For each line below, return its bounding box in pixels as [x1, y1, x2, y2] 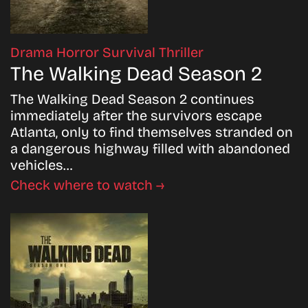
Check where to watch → [10, 176, 164, 193]
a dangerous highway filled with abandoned [10, 140, 290, 157]
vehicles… [10, 156, 72, 173]
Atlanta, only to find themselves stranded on [10, 123, 293, 140]
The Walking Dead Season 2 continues [10, 90, 254, 107]
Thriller [159, 43, 203, 60]
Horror [56, 43, 102, 60]
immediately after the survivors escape [10, 107, 262, 124]
